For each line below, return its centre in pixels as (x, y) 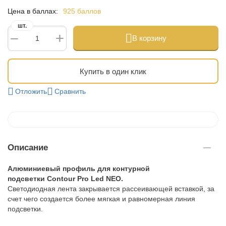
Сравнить (70, 92)
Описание (28, 148)
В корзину (149, 38)
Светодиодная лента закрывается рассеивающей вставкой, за (111, 189)
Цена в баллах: (33, 11)
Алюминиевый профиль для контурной (79, 169)
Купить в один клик (113, 71)
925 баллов (82, 11)
